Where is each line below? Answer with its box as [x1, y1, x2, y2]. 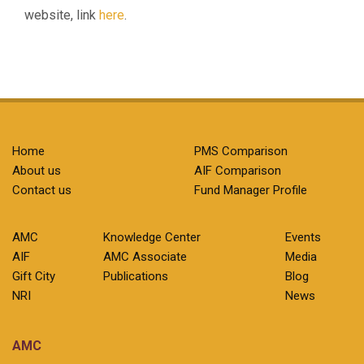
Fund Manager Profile [194, 183, 307, 197]
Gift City [12, 269, 55, 284]
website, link [24, 7, 99, 23]
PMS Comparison [194, 144, 288, 158]
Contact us [12, 183, 71, 197]
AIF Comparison [194, 163, 281, 178]
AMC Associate [103, 249, 187, 264]
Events [285, 230, 321, 245]
